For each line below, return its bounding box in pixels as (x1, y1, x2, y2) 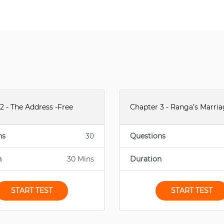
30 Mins (66, 154, 94, 163)
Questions (129, 131, 165, 140)
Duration (129, 154, 161, 163)
